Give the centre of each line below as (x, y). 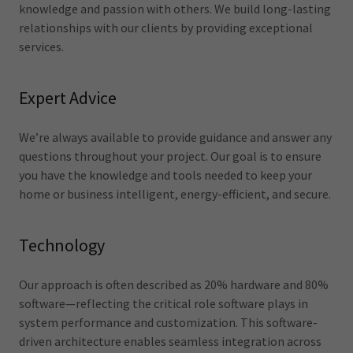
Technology (62, 245)
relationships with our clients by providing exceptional (166, 28)
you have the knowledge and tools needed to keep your (165, 175)
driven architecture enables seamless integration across (170, 342)
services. (41, 47)
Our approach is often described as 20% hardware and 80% (174, 285)
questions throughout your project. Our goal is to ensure (170, 156)
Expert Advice (68, 98)
